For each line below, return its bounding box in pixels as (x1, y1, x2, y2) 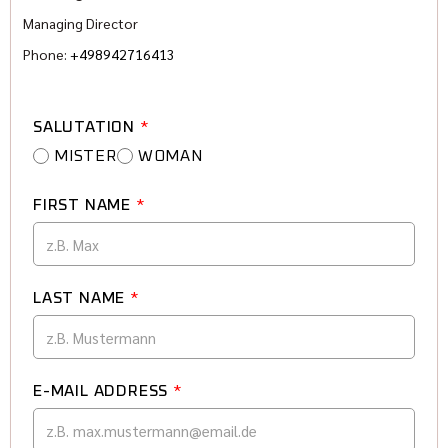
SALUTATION (33, 119, 140, 136)
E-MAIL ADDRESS (33, 383, 173, 400)
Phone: (23, 45, 70, 64)
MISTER (54, 148, 117, 165)
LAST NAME (33, 290, 130, 307)
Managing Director (23, 14, 138, 33)
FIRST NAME (33, 197, 136, 214)
